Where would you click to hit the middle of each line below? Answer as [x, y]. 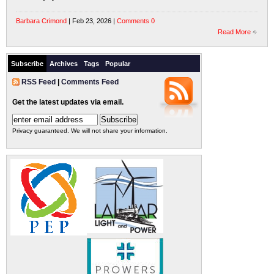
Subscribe [27, 64]
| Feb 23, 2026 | [92, 21]
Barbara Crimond [41, 21]
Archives [64, 64]
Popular [118, 64]
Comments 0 [136, 21]
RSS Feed [39, 82]
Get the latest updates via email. [68, 102]
